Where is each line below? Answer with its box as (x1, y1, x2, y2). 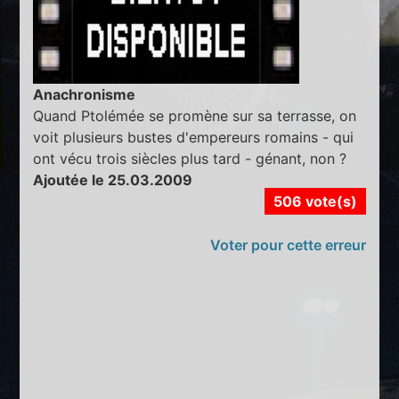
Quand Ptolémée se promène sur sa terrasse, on (33, 106, 357, 125)
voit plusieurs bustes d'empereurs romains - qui (33, 127, 354, 146)
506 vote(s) (273, 191, 357, 210)
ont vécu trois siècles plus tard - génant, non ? (33, 149, 347, 167)
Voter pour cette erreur (209, 235, 366, 254)
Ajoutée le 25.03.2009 (33, 170, 193, 189)
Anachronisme (33, 85, 136, 103)
